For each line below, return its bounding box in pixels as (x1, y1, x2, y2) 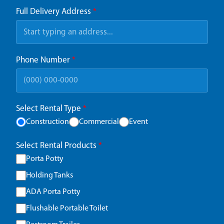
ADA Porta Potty (26, 187, 80, 196)
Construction (26, 117, 69, 126)
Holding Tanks (26, 171, 73, 179)
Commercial (79, 117, 119, 126)
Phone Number (16, 56, 72, 65)
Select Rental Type (16, 104, 83, 113)
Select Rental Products (16, 141, 98, 150)
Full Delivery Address (16, 7, 93, 16)
